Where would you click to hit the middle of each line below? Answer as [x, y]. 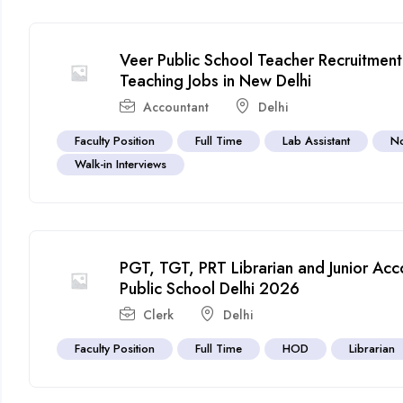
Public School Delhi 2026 [210, 288]
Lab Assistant [317, 140]
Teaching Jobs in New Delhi [216, 81]
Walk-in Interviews [121, 164]
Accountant [176, 107]
